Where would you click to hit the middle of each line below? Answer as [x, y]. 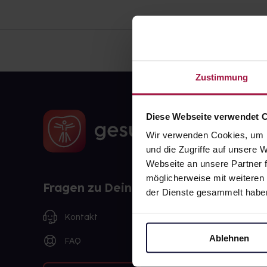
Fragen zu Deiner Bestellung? [130, 188]
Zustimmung [222, 77]
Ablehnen [229, 237]
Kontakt [81, 217]
